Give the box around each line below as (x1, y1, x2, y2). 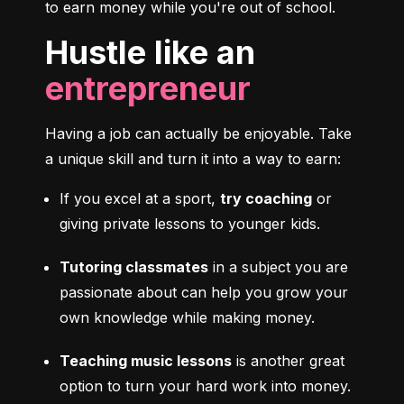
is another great (232, 352, 344, 371)
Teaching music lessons (60, 352, 232, 371)
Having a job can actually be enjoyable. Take (45, 124, 352, 143)
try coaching (220, 189, 312, 208)
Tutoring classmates (60, 258, 208, 277)
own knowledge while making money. (60, 308, 315, 327)
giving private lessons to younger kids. (60, 215, 320, 234)
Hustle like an (69, 32, 255, 73)
